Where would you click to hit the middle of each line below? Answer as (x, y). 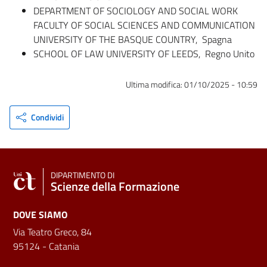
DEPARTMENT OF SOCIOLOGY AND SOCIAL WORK (136, 10)
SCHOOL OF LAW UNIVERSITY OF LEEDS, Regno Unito (144, 53)
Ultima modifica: (155, 85)
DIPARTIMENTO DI (83, 176)
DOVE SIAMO (40, 215)
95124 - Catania (46, 246)
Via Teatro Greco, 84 (52, 232)
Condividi (47, 117)
